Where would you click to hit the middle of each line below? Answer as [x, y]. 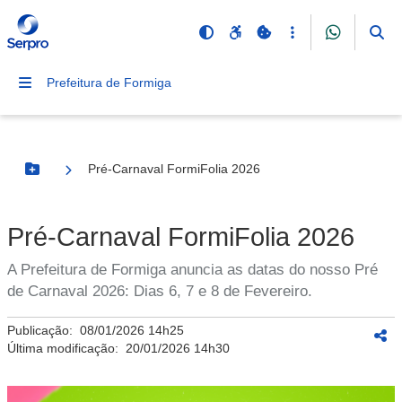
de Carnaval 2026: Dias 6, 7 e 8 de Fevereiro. [160, 291]
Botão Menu [68, 176]
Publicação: [44, 330]
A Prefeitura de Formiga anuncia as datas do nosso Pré [192, 270]
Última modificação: [66, 348]
